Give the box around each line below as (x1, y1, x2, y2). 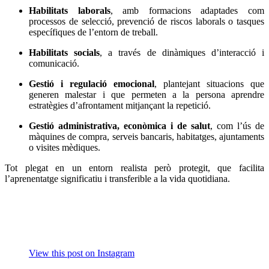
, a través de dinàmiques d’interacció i (100, 47, 265, 58)
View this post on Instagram (29, 248, 134, 259)
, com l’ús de (210, 121, 264, 131)
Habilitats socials (29, 47, 100, 58)
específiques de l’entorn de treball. (29, 27, 158, 38)
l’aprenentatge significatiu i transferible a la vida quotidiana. (5, 174, 230, 184)
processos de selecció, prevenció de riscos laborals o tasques (29, 16, 264, 27)
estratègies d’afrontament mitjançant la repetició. (29, 100, 211, 111)
